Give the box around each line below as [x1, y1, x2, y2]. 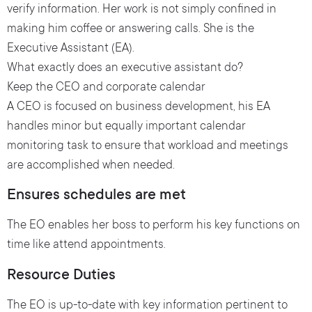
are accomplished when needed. [7, 159, 175, 173]
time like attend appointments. [7, 239, 166, 253]
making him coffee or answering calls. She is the [7, 23, 254, 37]
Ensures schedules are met [7, 187, 186, 205]
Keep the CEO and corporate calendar [7, 81, 205, 95]
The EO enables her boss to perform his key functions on [7, 219, 300, 233]
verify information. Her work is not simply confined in [7, 3, 276, 17]
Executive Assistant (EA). [7, 42, 134, 56]
